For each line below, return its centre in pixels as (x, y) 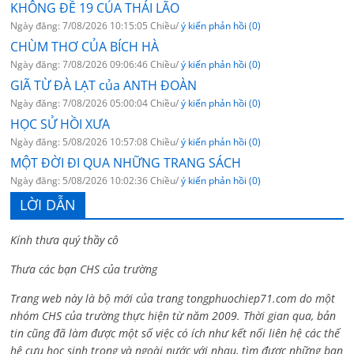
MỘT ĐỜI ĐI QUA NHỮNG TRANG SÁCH (126, 163)
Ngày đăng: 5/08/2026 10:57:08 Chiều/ (96, 142)
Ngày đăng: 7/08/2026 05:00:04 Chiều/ (96, 104)
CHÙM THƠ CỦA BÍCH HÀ (85, 47)
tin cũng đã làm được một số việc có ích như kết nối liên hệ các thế (175, 333)
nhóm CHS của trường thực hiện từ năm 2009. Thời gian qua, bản (173, 316)
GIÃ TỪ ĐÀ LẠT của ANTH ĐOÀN (104, 86)
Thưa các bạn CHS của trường (84, 269)
